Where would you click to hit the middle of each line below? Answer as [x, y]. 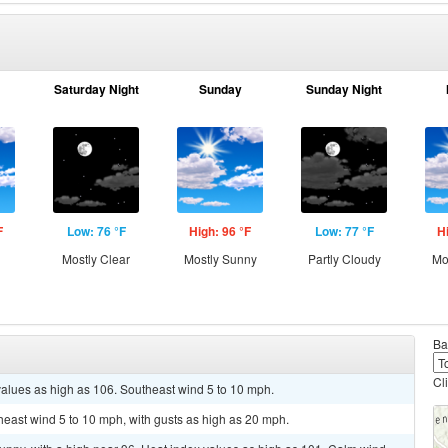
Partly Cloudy [344, 258]
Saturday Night [96, 89]
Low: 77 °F [344, 231]
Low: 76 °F [96, 231]
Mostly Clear [96, 258]
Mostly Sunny [220, 258]
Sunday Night [344, 89]
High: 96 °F [220, 231]
